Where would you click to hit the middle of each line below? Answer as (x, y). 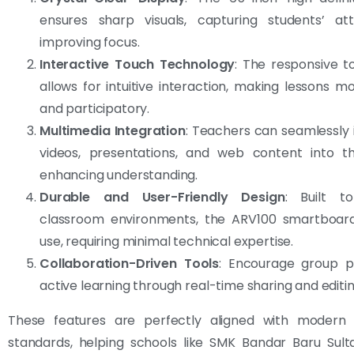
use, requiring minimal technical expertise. (167, 241)
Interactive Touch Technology (137, 64)
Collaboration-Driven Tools (130, 263)
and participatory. (95, 108)
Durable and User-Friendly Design (162, 197)
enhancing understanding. (119, 175)
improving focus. (90, 42)
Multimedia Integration (113, 130)
